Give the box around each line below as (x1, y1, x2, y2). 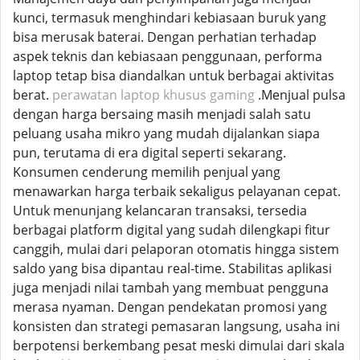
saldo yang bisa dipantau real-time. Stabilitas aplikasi (13, 260, 332, 277)
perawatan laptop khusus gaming (52, 86, 255, 104)
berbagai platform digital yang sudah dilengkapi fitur (13, 221, 330, 239)
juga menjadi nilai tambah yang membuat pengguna (13, 279, 329, 297)
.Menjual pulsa (255, 86, 346, 104)
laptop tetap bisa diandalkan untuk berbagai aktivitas (13, 67, 334, 84)
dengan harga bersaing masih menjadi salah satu (13, 105, 311, 123)
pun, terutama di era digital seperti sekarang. (13, 144, 286, 162)
